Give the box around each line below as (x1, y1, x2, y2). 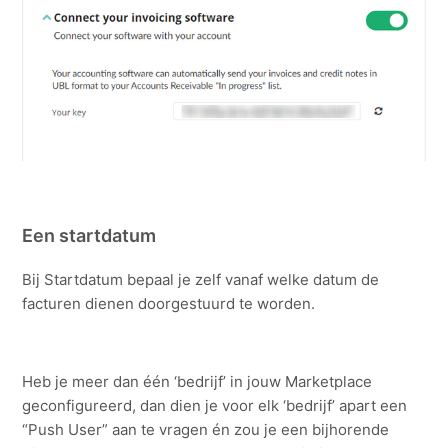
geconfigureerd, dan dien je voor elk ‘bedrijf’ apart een (22, 395, 408, 415)
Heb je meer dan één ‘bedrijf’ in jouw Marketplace (22, 371, 373, 391)
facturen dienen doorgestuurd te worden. (22, 293, 316, 313)
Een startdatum (22, 224, 157, 246)
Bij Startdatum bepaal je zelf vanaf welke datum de (22, 269, 380, 289)
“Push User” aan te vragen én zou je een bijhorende (22, 419, 390, 439)
